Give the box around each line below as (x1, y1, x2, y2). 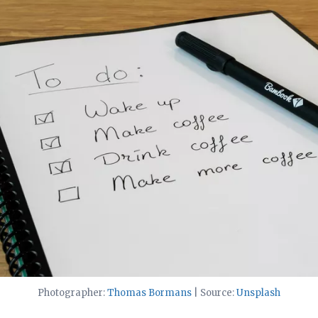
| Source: (192, 287, 236, 300)
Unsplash (236, 287, 280, 300)
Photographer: (38, 287, 107, 300)
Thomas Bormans (107, 287, 192, 300)
